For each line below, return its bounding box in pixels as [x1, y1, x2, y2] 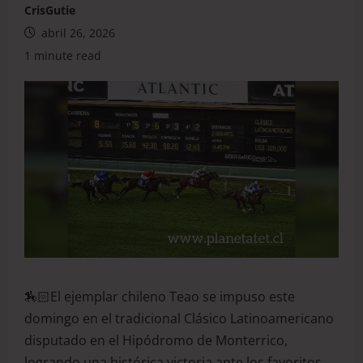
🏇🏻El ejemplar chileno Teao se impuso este [24, 288, 295, 306]
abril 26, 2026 [38, 25, 115, 41]
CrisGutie [24, 2, 75, 18]
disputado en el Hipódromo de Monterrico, [24, 331, 288, 350]
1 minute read [24, 48, 101, 63]
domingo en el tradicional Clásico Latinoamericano [24, 310, 334, 328]
